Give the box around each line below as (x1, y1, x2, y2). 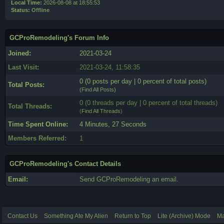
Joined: (8, 49, 31, 57)
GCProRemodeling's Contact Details (9, 160, 121, 167)
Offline (31, 7, 49, 13)
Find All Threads (81, 108, 120, 114)
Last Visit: (8, 63, 39, 71)
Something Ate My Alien (44, 212, 108, 219)
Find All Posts (81, 86, 114, 92)
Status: (11, 7, 30, 13)
